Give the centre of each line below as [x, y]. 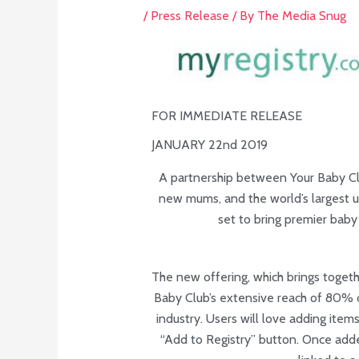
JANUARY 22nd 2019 [209, 144]
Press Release [190, 16]
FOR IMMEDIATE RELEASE [226, 115]
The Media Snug [301, 16]
